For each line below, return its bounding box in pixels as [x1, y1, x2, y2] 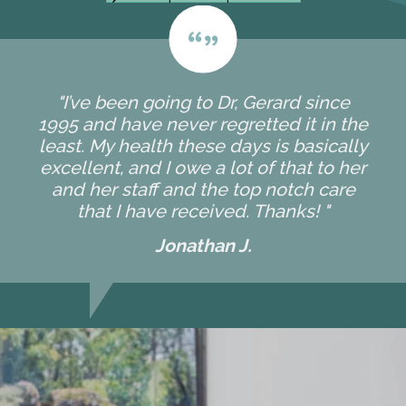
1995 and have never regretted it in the [38, 112, 368, 135]
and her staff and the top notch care [51, 178, 355, 200]
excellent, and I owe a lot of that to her [40, 156, 366, 179]
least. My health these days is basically [38, 134, 368, 157]
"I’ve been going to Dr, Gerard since [56, 91, 350, 113]
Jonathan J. [154, 234, 252, 256]
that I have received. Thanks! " [77, 199, 329, 222]
